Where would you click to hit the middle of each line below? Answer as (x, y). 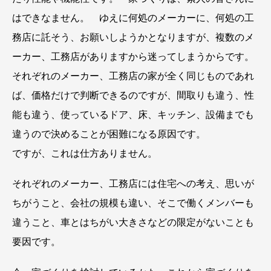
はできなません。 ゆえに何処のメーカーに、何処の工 (133, 18)
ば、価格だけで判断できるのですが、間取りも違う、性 (133, 95)
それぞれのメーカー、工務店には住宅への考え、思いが (133, 184)
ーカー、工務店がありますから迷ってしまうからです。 (133, 56)
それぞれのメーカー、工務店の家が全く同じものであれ (133, 76)
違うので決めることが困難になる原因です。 (109, 134)
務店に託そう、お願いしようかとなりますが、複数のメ (133, 37)
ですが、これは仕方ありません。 (85, 153)
